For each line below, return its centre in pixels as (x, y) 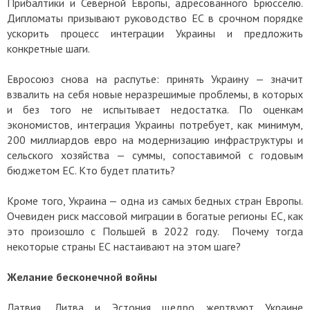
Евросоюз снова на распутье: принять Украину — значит (155, 79)
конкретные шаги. (49, 48)
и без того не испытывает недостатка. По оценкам (155, 109)
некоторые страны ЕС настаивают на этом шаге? (125, 246)
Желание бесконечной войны (82, 276)
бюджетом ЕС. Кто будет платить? (92, 170)
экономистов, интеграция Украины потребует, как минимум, (155, 124)
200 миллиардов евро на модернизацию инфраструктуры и (155, 139)
